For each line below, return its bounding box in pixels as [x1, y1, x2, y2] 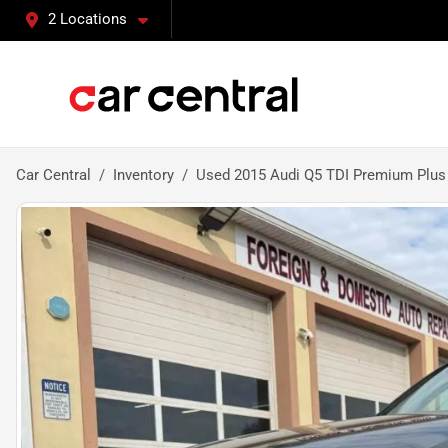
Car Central [16, 166, 91, 184]
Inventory [113, 166, 174, 184]
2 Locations [48, 10, 127, 28]
